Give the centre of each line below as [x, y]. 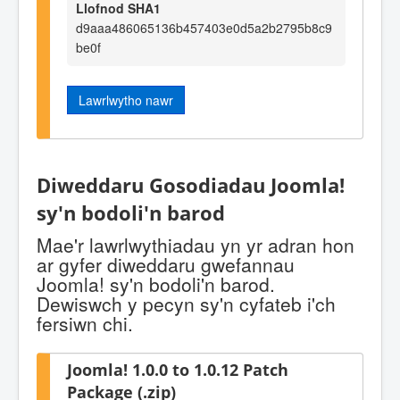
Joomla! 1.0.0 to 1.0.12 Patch [178, 370]
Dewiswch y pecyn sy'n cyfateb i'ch [186, 304]
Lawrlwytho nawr [126, 100]
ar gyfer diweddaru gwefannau [166, 265]
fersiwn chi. [85, 324]
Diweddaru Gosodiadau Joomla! [191, 185]
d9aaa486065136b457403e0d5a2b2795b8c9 [204, 27]
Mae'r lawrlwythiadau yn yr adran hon [196, 245]
